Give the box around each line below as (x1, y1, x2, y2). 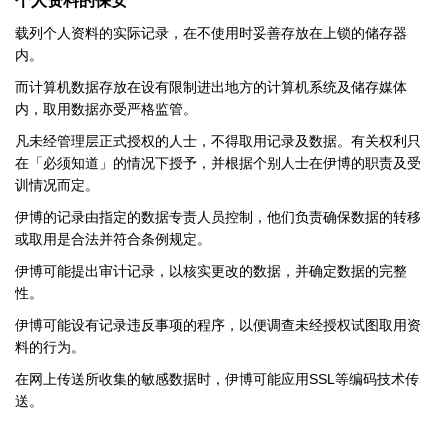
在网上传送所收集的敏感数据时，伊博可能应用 (15, 372, 309, 387)
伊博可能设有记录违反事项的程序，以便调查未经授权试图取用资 (15, 318, 421, 333)
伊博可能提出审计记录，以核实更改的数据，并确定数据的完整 (15, 264, 407, 279)
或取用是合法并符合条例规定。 (15, 232, 211, 247)
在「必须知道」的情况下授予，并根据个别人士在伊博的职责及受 (15, 156, 421, 171)
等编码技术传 (335, 372, 419, 387)
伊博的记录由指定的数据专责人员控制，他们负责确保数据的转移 (15, 210, 421, 225)
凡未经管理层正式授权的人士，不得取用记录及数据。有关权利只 (15, 134, 421, 149)
